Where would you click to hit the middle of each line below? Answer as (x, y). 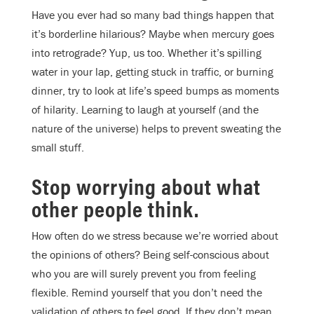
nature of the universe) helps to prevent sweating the (156, 128)
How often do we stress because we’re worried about (155, 235)
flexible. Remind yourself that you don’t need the (147, 292)
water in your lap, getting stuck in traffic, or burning (152, 71)
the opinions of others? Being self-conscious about (150, 254)
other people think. (118, 207)
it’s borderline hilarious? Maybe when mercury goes (153, 33)
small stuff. (58, 147)
